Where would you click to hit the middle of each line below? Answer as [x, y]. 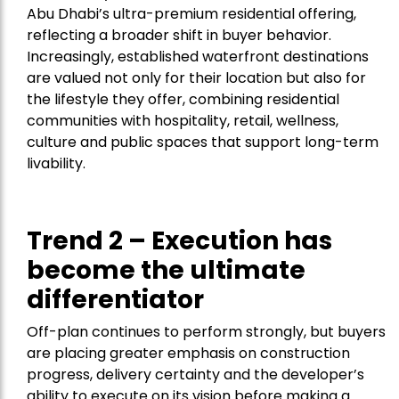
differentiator [115, 300]
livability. [56, 164]
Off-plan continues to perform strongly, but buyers [206, 332]
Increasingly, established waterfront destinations [198, 57]
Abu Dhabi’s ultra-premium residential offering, [191, 14]
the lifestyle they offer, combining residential [183, 100]
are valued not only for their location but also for [196, 78]
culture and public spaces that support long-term [203, 142]
